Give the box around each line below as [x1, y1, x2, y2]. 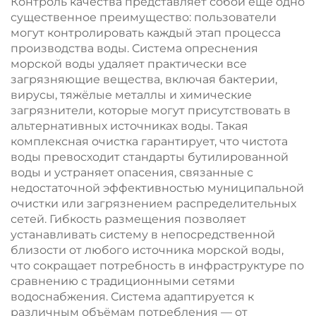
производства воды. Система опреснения [11, 42, 258, 55]
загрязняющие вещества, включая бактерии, [11, 73, 277, 86]
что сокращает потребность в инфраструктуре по [11, 259, 304, 272]
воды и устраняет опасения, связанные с [11, 166, 253, 179]
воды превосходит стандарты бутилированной [11, 150, 288, 164]
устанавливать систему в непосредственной [11, 228, 275, 241]
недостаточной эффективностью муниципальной [11, 181, 304, 195]
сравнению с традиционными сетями [11, 274, 235, 288]
